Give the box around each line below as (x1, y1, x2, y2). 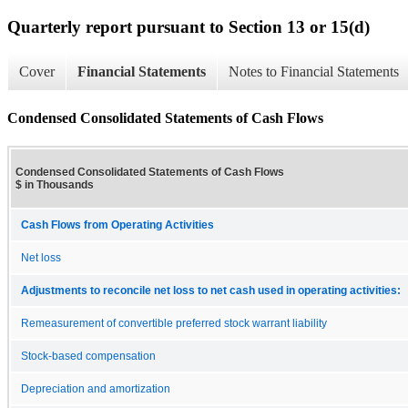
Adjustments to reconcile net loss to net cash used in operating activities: (21, 284, 401, 296)
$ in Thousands (15, 178, 94, 191)
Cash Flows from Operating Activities (21, 219, 214, 230)
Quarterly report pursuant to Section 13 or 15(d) (7, 16, 370, 36)
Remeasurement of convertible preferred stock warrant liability (21, 317, 327, 329)
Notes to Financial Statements (229, 64, 399, 80)
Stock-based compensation (21, 350, 156, 362)
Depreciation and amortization (21, 382, 170, 394)
